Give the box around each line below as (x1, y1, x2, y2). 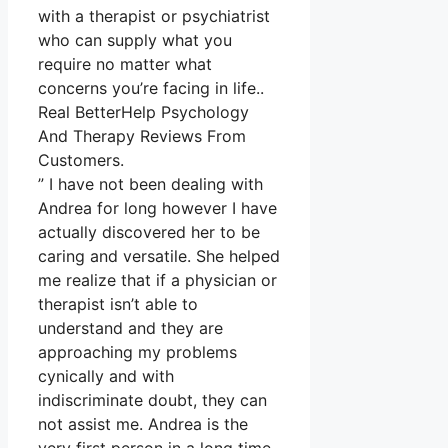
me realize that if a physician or (38, 270, 277, 291)
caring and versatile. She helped (38, 246, 280, 267)
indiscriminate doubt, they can (38, 390, 267, 411)
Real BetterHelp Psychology (38, 102, 249, 123)
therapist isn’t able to (38, 294, 198, 315)
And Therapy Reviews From (38, 126, 246, 147)
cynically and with (38, 366, 174, 387)
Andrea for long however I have (38, 198, 277, 219)
